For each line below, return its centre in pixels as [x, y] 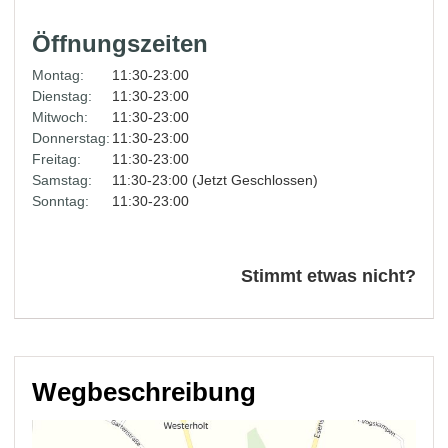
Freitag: [57, 159]
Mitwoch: [60, 117]
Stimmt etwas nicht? [328, 276]
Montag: [58, 75]
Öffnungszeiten [120, 43]
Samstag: [62, 180]
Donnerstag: [71, 138]
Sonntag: [61, 201]
